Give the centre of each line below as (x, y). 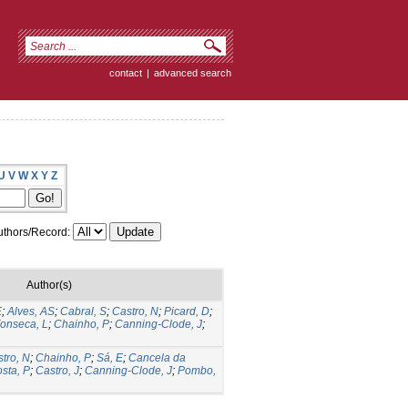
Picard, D (187, 311)
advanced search (193, 73)
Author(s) (49, 285)
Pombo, (197, 370)
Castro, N (135, 311)
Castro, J (57, 370)
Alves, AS (31, 311)
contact (126, 73)
